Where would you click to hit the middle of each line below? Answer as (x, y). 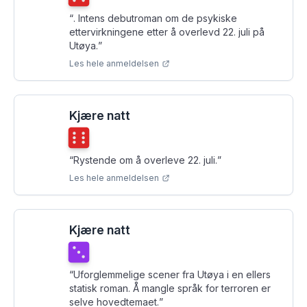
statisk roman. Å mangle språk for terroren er (170, 288)
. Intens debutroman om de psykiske (155, 18)
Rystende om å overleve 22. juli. (145, 160)
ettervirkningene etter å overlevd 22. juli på (167, 32)
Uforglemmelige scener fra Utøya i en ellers (172, 274)
